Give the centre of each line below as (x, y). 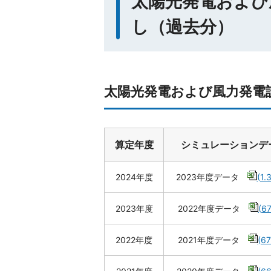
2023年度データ (211, 177)
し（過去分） (182, 27)
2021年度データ (213, 240)
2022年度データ (213, 208)
